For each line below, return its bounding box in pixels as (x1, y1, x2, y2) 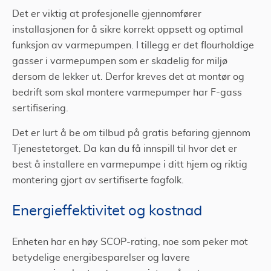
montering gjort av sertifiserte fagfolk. (12, 175, 184, 185)
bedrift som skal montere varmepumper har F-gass (12, 88, 242, 97)
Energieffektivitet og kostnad (12, 204, 202, 218)
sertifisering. (12, 103, 68, 113)
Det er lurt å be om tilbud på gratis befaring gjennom (12, 128, 250, 138)
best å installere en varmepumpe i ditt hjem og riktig (12, 160, 247, 169)
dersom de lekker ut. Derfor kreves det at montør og (12, 72, 244, 82)
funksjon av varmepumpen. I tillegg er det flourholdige (12, 41, 254, 50)
